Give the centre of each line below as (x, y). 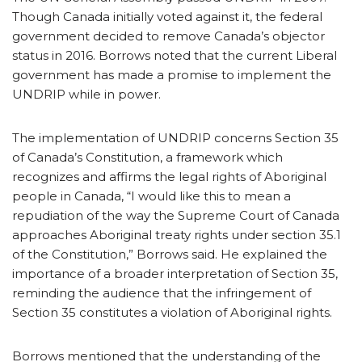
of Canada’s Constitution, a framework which (147, 157)
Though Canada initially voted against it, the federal (167, 16)
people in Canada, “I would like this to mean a (152, 196)
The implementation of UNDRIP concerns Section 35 (175, 137)
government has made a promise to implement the (172, 74)
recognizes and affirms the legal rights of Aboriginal (169, 176)
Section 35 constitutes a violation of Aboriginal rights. (172, 312)
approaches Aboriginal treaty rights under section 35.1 (177, 234)
